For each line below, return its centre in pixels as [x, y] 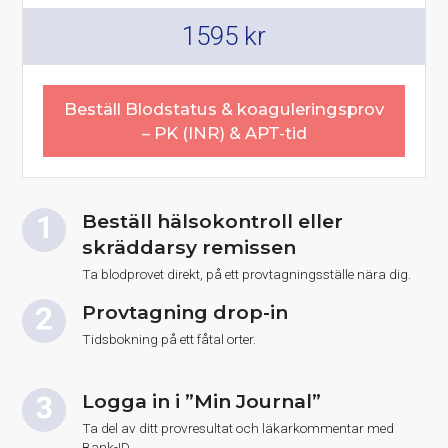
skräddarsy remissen [189, 246]
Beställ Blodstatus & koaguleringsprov [224, 108]
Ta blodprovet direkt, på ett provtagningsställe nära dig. [247, 273]
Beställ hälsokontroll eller [213, 220]
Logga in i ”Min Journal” [202, 400]
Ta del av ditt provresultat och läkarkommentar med [238, 427]
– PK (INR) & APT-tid [224, 132]
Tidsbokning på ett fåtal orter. [169, 338]
